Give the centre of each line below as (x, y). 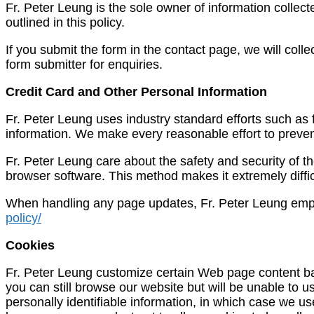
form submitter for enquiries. (84, 64)
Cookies (30, 245)
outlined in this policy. (65, 22)
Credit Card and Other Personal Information (136, 91)
